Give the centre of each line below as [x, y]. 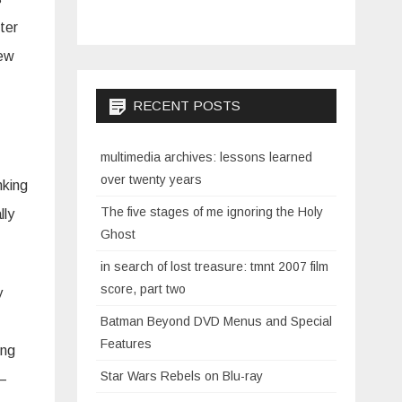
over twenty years [151, 179]
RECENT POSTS [187, 105]
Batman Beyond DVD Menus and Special [216, 321]
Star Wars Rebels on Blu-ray [182, 376]
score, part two [143, 289]
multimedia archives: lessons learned [206, 157]
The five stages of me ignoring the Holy [212, 212]
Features [126, 344]
